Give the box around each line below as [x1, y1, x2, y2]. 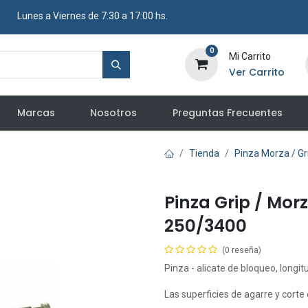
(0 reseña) [222, 245, 261, 255]
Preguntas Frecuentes [172, 106, 283, 120]
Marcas [17, 106, 56, 120]
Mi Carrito [228, 51, 271, 62]
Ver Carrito [228, 65, 285, 79]
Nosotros [90, 106, 137, 120]
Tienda [189, 148, 219, 159]
